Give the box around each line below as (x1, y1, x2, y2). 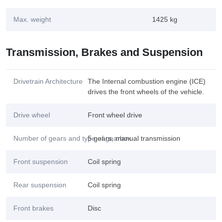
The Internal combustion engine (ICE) (88, 77, 206, 85)
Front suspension (13, 158, 68, 166)
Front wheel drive (88, 111, 142, 119)
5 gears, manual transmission (88, 134, 180, 142)
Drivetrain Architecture (13, 77, 83, 85)
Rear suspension (13, 181, 66, 189)
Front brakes (13, 204, 54, 212)
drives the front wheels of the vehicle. (88, 88, 204, 96)
